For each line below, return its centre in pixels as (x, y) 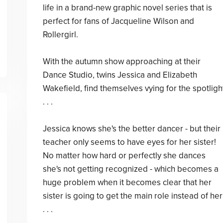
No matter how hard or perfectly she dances (124, 156)
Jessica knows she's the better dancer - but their (131, 129)
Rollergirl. (60, 35)
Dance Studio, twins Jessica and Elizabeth (120, 75)
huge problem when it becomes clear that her (127, 182)
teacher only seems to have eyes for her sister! (129, 142)
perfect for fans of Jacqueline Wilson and (118, 21)
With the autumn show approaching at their (121, 61)
